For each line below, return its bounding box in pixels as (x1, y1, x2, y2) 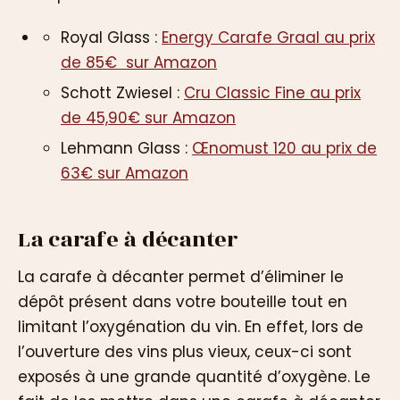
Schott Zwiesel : (61, 81, 184, 104)
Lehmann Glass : (61, 137, 192, 159)
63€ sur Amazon (61, 162, 188, 184)
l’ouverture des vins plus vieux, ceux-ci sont (18, 340, 352, 362)
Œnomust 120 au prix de (192, 137, 377, 159)
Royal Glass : (61, 26, 162, 48)
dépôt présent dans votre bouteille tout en (18, 290, 347, 312)
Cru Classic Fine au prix (184, 81, 361, 104)
